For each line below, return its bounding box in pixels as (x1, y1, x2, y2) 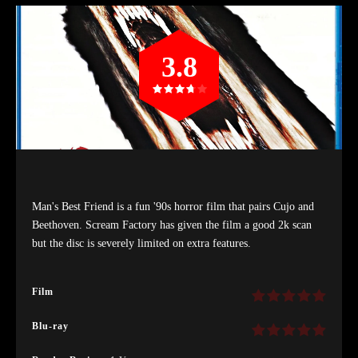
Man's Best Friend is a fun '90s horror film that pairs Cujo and (32, 200, 314, 213)
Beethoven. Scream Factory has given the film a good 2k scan (32, 218, 312, 231)
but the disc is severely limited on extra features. (32, 237, 251, 249)
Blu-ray (32, 320, 69, 332)
